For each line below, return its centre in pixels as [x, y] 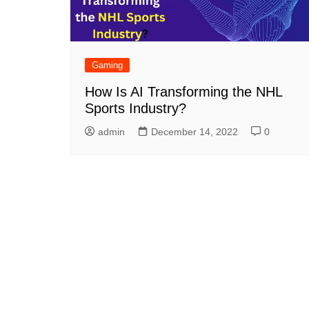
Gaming [107, 65]
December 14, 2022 [195, 131]
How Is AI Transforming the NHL [183, 91]
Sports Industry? [136, 108]
